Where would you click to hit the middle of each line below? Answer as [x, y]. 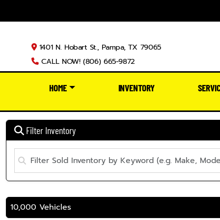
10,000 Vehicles [41, 207]
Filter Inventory [50, 130]
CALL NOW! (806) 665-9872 [87, 61]
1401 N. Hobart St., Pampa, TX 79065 [99, 47]
